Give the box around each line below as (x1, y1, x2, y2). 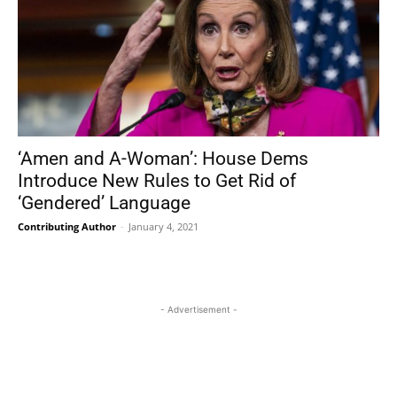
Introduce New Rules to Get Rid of (18, 170, 296, 191)
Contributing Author (18, 220, 116, 233)
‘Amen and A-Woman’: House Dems (18, 148, 308, 169)
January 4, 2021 (128, 220, 198, 233)
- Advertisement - (160, 304, 237, 315)
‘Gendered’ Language (18, 192, 191, 214)
